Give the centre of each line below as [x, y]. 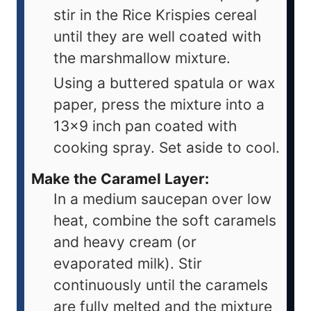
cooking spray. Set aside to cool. [167, 147]
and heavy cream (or [125, 242]
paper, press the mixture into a [159, 104]
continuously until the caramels [161, 285]
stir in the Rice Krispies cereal [155, 15]
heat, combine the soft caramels [165, 221]
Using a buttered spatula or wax [164, 83]
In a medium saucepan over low [162, 199]
